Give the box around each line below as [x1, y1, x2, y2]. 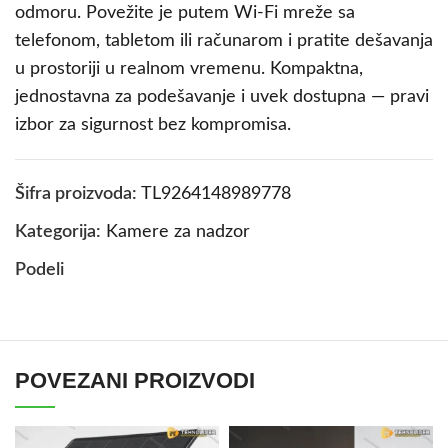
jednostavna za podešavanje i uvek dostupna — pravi [15, 87, 429, 106]
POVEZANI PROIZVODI [15, 367, 255, 393]
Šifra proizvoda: [15, 184, 141, 203]
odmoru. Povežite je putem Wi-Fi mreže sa [15, 3, 355, 22]
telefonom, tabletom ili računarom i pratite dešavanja [15, 31, 433, 50]
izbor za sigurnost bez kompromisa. [15, 115, 291, 134]
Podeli [15, 260, 64, 279]
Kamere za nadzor [106, 222, 250, 241]
